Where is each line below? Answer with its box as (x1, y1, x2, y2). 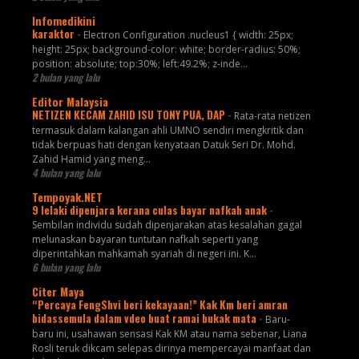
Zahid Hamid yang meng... (31, 152, 151, 167)
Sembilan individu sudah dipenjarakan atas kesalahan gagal (31, 218, 302, 232)
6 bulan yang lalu (31, 260, 100, 276)
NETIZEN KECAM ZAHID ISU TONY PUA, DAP (31, 107, 228, 123)
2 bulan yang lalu (31, 70, 99, 86)
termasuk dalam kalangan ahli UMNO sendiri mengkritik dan (31, 123, 304, 138)
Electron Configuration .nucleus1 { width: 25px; (83, 28, 293, 42)
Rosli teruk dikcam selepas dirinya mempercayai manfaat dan (31, 341, 311, 356)
